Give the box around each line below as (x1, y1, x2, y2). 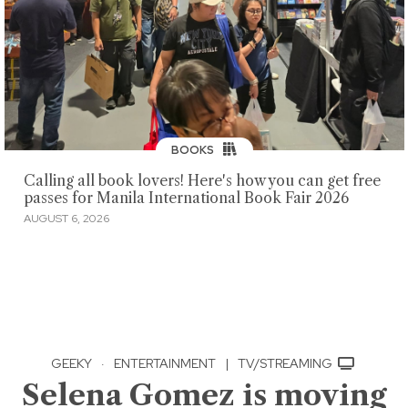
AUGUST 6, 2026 (23, 210, 109, 226)
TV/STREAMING (237, 354, 335, 372)
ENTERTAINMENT (113, 354, 216, 372)
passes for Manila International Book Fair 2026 (23, 189, 349, 208)
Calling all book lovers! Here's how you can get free (23, 172, 381, 190)
